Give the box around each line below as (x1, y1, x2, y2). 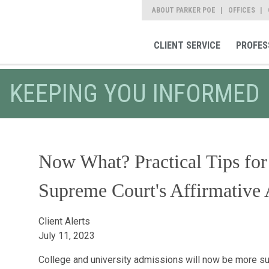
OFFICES (228, 6, 255, 14)
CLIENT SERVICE (153, 40, 220, 52)
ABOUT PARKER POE (152, 6, 216, 14)
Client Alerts (38, 216, 90, 227)
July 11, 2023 (38, 230, 95, 241)
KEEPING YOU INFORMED (9, 79, 260, 108)
